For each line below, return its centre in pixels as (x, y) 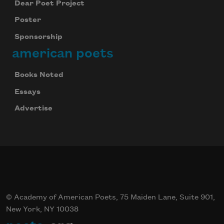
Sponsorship (38, 37)
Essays (27, 92)
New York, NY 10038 (42, 210)
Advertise (33, 109)
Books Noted (39, 75)
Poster (27, 20)
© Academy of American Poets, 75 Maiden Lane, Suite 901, (110, 198)
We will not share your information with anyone (104, 7)
